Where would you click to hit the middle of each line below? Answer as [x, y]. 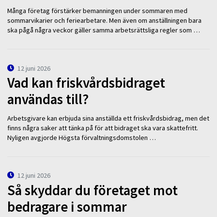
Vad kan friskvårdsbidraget [86, 83]
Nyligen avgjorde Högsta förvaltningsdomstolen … [82, 137]
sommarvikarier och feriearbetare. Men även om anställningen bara [104, 21]
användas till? [48, 100]
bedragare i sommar [67, 207]
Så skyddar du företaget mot [93, 191]
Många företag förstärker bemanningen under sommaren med [97, 11]
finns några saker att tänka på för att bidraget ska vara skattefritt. [103, 128]
